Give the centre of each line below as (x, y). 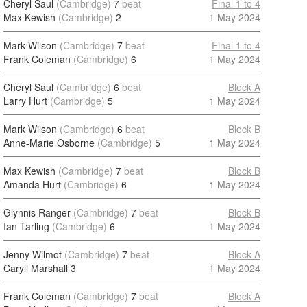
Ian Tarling (26, 226)
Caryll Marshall (36, 268)
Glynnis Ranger (37, 212)
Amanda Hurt (32, 184)
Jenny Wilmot (33, 254)
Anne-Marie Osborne (49, 143)
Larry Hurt (25, 101)
